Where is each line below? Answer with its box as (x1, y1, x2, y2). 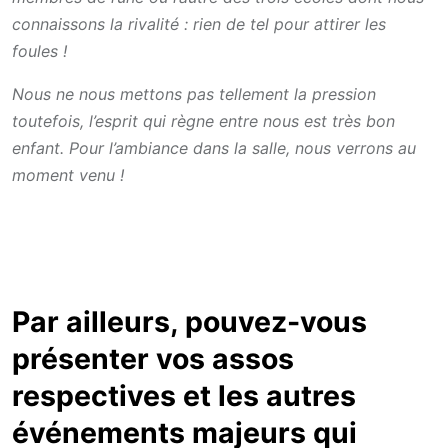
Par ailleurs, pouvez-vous (12, 304, 367, 339)
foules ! (12, 40, 67, 61)
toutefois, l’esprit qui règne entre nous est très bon (12, 110, 395, 131)
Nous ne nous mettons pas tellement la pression (12, 83, 376, 104)
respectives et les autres (12, 378, 356, 413)
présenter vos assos (12, 341, 294, 376)
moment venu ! (12, 164, 124, 185)
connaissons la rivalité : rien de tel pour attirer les (12, 13, 386, 34)
